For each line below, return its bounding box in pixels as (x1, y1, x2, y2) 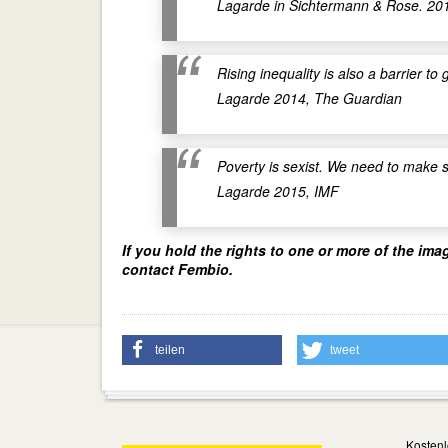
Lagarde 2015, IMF (217, 181, 339, 201)
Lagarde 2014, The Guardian (217, 88, 402, 108)
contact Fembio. (122, 259, 233, 279)
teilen (155, 343, 185, 357)
